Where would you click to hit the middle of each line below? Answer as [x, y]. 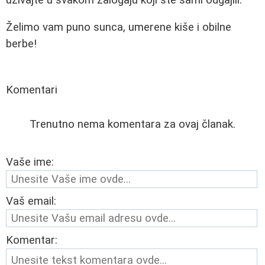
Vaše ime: [30, 162]
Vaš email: [31, 201]
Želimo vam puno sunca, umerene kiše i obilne [119, 28]
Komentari [32, 90]
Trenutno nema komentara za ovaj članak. [132, 125]
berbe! [21, 44]
